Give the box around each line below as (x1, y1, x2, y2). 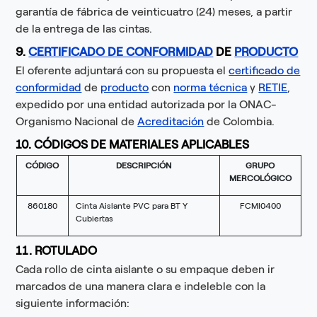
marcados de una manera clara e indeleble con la (16, 279, 266, 294)
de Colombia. (204, 115, 275, 129)
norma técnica (173, 81, 248, 95)
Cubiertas (75, 214, 113, 224)
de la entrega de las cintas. (16, 22, 153, 36)
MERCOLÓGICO (229, 173, 292, 184)
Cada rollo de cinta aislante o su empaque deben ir (16, 263, 275, 277)
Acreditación (137, 115, 204, 129)
